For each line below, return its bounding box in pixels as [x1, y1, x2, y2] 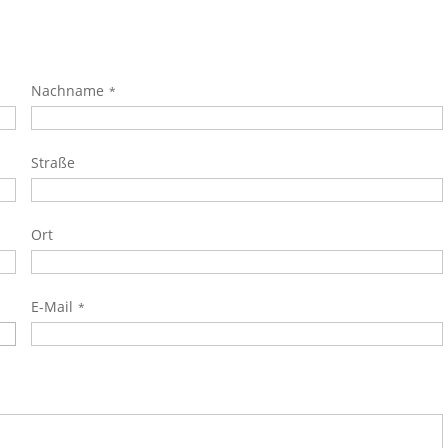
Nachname [31, 81, 105, 100]
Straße [31, 153, 76, 172]
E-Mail [31, 297, 74, 316]
